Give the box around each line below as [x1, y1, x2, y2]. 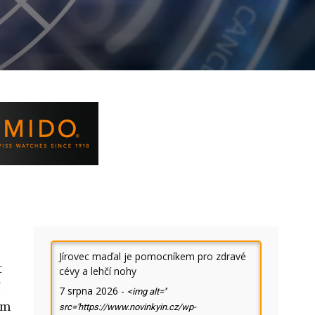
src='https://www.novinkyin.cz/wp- [59, 302, 196, 312]
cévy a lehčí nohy [59, 264, 136, 278]
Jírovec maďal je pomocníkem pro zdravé [59, 250, 246, 263]
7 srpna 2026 [59, 284, 118, 297]
